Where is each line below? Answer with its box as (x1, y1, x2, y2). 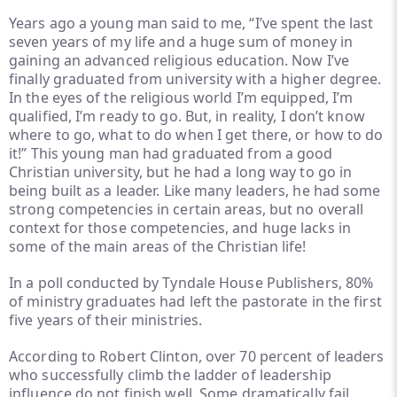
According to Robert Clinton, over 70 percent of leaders (9, 346, 385, 366)
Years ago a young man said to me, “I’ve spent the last (9, 13, 374, 33)
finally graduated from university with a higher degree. (9, 69, 382, 89)
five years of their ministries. (9, 310, 203, 330)
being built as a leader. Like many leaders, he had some (9, 181, 381, 200)
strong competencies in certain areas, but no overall (9, 199, 364, 219)
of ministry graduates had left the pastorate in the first (9, 292, 382, 311)
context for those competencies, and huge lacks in (9, 218, 351, 237)
